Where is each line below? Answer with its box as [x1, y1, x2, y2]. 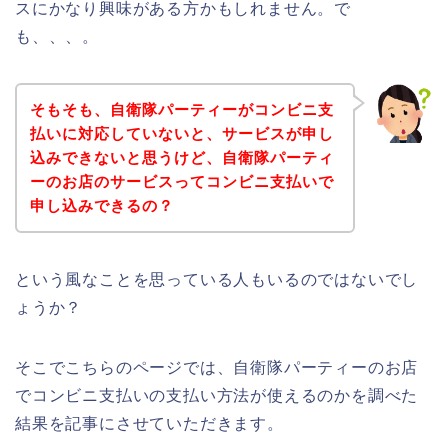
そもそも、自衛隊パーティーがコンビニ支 [29, 100, 334, 118]
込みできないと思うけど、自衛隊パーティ [29, 148, 334, 166]
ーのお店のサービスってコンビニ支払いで [29, 172, 334, 190]
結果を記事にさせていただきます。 [15, 414, 284, 432]
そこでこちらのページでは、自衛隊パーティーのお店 [15, 358, 419, 376]
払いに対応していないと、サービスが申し [29, 124, 334, 142]
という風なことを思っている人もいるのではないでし [15, 270, 419, 288]
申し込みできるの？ [29, 196, 174, 214]
